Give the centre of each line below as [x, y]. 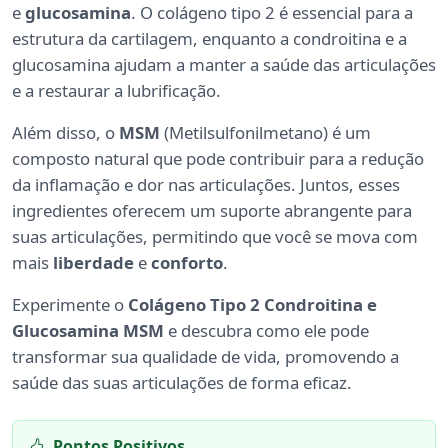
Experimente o [70, 305]
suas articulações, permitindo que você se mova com [215, 237]
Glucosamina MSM [88, 331]
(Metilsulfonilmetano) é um [265, 133]
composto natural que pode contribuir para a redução [218, 159]
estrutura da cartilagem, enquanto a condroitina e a [209, 39]
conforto [187, 263]
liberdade [93, 263]
